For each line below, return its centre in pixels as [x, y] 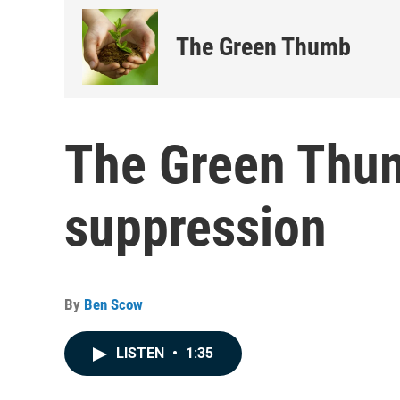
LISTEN [142, 353]
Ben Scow [113, 304]
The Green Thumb [263, 47]
